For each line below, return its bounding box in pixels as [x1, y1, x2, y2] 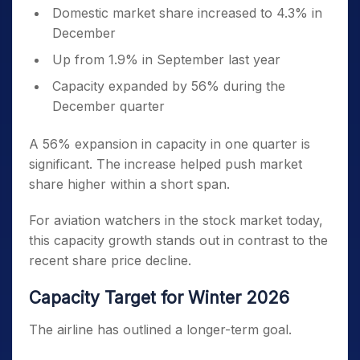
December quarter [52, 98, 165, 115]
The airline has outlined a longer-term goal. [29, 321, 292, 338]
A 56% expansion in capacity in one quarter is [29, 136, 310, 153]
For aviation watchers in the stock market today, [29, 212, 323, 229]
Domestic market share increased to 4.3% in [52, 5, 322, 22]
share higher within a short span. [29, 176, 230, 193]
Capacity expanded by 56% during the [52, 78, 285, 95]
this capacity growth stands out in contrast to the [29, 232, 328, 249]
